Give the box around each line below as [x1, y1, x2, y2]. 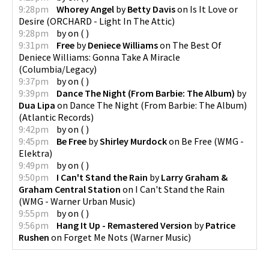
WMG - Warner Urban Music [22, 195, 132, 207]
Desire [19, 14, 44, 27]
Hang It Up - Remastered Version [56, 219, 192, 231]
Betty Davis [127, 2, 175, 15]
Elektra [19, 147, 49, 159]
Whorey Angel [56, 2, 114, 15]
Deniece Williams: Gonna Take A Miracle [19, 50, 180, 63]
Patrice [205, 219, 235, 231]
